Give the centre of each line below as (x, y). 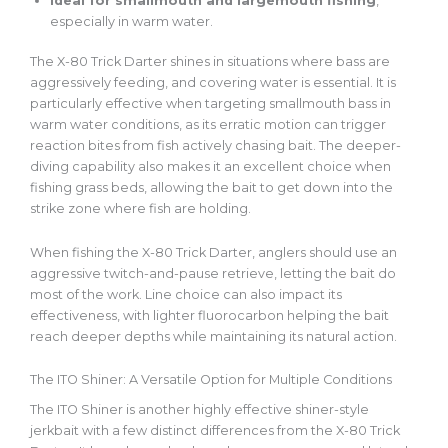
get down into (322, 188)
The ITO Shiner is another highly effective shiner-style (199, 409)
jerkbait (54, 430)
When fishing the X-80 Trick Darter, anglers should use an (213, 252)
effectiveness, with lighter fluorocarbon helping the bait (209, 315)
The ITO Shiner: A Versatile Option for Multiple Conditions (211, 380)
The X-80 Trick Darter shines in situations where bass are (210, 62)
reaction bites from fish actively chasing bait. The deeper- (215, 146)
